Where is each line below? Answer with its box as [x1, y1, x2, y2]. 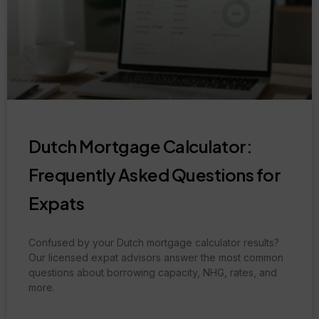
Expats [28, 192, 84, 214]
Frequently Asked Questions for [28, 163, 281, 185]
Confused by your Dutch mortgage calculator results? [28, 236, 279, 249]
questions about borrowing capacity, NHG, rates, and [28, 266, 277, 278]
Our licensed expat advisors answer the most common [28, 251, 283, 263]
